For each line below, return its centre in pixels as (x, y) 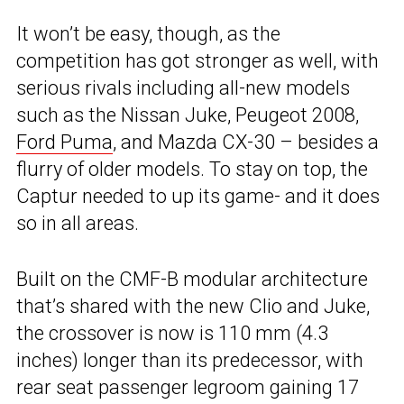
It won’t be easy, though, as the (148, 34)
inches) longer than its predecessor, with (190, 361)
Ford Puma (64, 142)
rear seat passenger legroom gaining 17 (188, 388)
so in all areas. (78, 224)
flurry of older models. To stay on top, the (192, 170)
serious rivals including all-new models (183, 88)
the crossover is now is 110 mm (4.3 (172, 334)
